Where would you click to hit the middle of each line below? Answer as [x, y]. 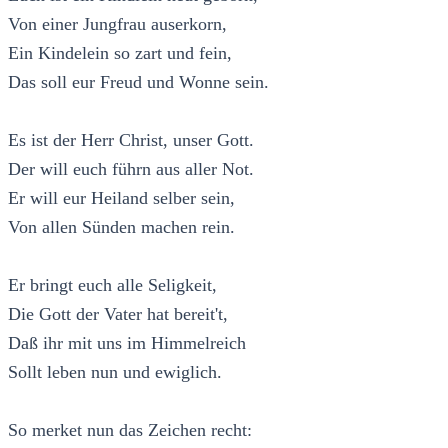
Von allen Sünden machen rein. [121, 226]
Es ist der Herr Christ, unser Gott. [131, 139]
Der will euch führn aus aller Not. [131, 168]
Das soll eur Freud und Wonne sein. [138, 81]
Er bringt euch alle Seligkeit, [112, 284]
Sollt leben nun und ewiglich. [115, 371]
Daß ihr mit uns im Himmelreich [127, 342]
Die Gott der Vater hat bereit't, [118, 313]
